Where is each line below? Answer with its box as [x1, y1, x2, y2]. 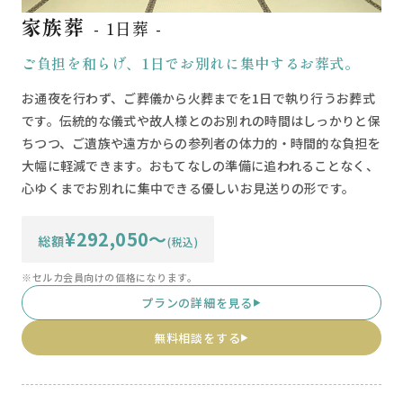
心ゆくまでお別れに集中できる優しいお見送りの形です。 [22, 179, 355, 198]
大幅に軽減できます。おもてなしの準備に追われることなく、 [22, 157, 379, 175]
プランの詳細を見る [141, 294, 254, 312]
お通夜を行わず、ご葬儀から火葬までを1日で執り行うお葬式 [22, 89, 375, 108]
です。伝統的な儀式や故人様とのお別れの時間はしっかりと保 [22, 112, 381, 130]
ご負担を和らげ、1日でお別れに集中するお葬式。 [22, 52, 360, 75]
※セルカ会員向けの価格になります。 [22, 270, 198, 285]
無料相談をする [153, 329, 241, 347]
